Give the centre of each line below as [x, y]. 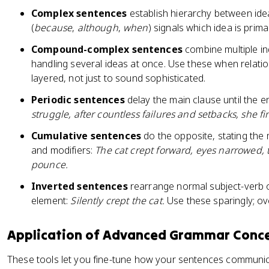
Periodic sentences [78, 100]
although [98, 28]
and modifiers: [63, 150]
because [53, 28]
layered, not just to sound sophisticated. [119, 78]
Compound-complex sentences [107, 49]
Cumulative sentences [86, 136]
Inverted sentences [80, 186]
